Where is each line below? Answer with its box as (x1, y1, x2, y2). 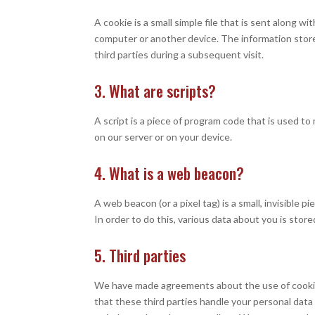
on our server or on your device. (94, 131, 233, 143)
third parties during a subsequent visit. (94, 49, 264, 60)
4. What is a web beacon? (94, 162, 245, 184)
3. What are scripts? (94, 79, 217, 102)
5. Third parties (94, 244, 186, 266)
